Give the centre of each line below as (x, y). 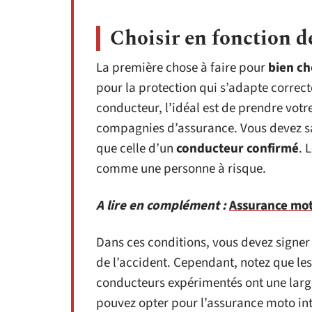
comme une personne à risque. (181, 169)
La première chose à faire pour (182, 68)
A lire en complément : (161, 206)
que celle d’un (136, 149)
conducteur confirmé (237, 149)
